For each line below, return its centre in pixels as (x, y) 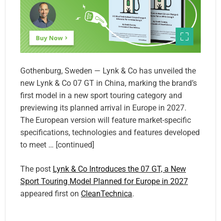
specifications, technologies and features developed (110, 132)
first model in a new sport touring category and (101, 95)
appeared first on (51, 193)
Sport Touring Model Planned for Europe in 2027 (104, 181)
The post (37, 169)
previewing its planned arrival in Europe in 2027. (103, 108)
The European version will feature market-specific (106, 120)
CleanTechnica (107, 193)
